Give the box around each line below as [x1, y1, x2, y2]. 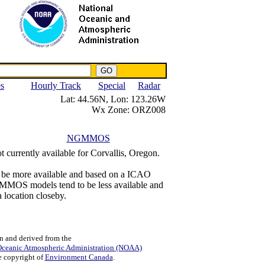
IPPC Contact [109, 53, 156, 62]
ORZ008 [130, 105, 166, 115]
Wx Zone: [92, 105, 130, 115]
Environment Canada [44, 253, 113, 261]
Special [98, 80, 125, 91]
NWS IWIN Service [20, 53, 84, 62]
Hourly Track [31, 80, 81, 91]
